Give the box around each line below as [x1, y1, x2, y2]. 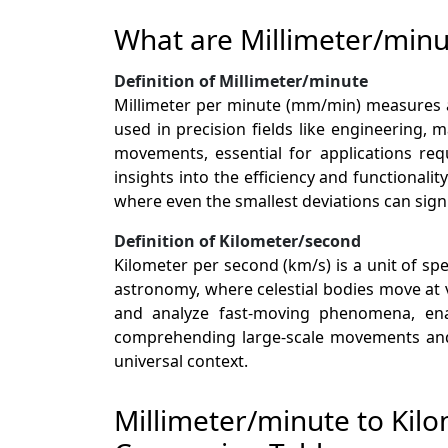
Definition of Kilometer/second [114, 229, 361, 252]
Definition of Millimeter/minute [114, 69, 368, 92]
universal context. [114, 349, 248, 372]
